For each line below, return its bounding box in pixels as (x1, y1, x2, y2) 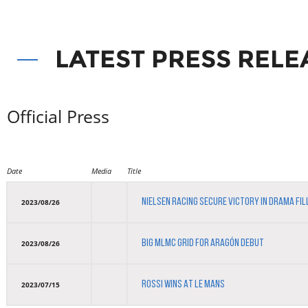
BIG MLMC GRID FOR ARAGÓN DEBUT (142, 238, 264, 249)
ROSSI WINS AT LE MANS (142, 279, 225, 290)
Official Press (7, 104, 109, 128)
